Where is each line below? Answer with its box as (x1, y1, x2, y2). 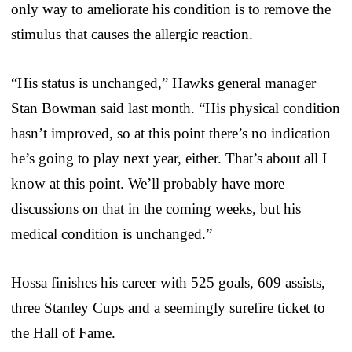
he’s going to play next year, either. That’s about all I (11, 149, 327, 167)
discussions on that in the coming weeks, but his (11, 200, 301, 217)
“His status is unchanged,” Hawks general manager (11, 74, 316, 91)
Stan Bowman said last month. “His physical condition (11, 99, 340, 116)
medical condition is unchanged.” (11, 225, 212, 242)
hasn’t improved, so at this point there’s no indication (11, 124, 331, 141)
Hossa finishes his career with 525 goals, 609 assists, (11, 273, 325, 291)
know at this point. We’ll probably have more (11, 174, 284, 192)
